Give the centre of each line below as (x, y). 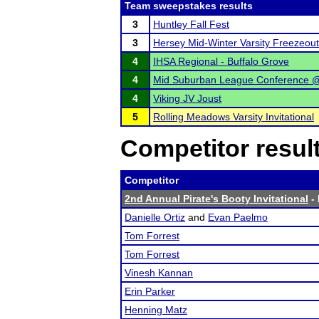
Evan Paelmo (238, 217)
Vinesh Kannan (159, 273)
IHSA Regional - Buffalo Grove (221, 61)
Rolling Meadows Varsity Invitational (234, 117)
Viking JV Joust (187, 98)
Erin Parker (150, 291)
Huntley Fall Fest (191, 24)
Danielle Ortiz (155, 217)
